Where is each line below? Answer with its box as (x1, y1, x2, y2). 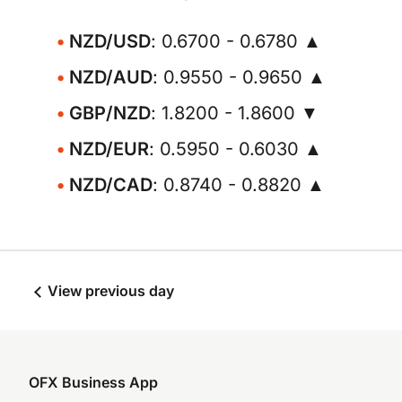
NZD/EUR (69, 138, 149, 160)
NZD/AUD (69, 66, 153, 88)
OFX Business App (29, 373, 158, 391)
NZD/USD (69, 31, 151, 52)
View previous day (44, 282, 174, 300)
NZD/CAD (69, 174, 153, 196)
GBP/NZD (69, 102, 151, 124)
